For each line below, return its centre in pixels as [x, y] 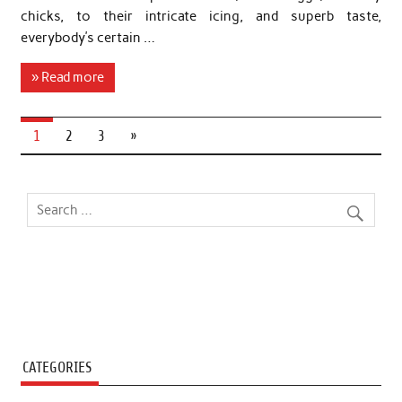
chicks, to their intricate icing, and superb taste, [201, 16]
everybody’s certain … [87, 37]
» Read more [67, 78]
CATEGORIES [57, 367]
